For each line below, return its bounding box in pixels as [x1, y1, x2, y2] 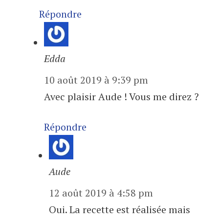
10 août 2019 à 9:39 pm [44, 73, 148, 87]
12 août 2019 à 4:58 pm [49, 186, 153, 200]
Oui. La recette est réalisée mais [49, 203, 190, 217]
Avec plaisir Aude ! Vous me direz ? [44, 90, 199, 104]
